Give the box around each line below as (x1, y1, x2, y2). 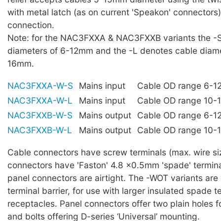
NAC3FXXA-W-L (7, 95, 73, 106)
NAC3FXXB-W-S (7, 110, 73, 120)
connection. (7, 19, 54, 30)
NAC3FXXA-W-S (7, 80, 73, 91)
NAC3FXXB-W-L (7, 124, 72, 135)
